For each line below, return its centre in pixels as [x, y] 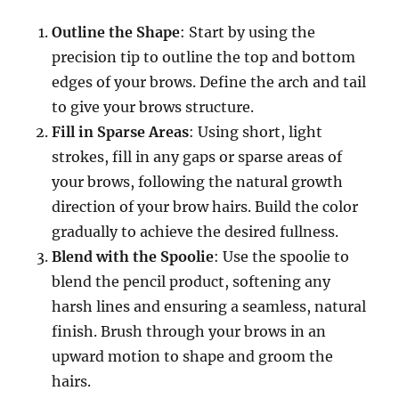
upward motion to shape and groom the [193, 356]
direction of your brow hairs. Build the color [205, 206]
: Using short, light [256, 131]
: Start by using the [248, 32]
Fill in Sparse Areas [121, 131]
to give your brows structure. [153, 106]
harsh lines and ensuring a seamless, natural [209, 306]
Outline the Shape [116, 32]
